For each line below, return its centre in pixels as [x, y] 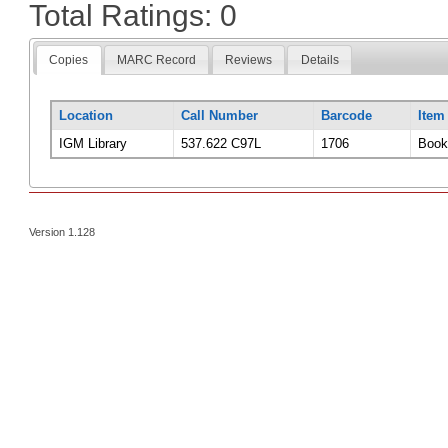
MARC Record [157, 59]
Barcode [346, 116]
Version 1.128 [62, 232]
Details [319, 59]
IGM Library [92, 144]
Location [85, 116]
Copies [69, 59]
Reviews [248, 59]
